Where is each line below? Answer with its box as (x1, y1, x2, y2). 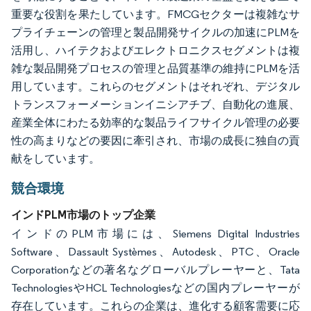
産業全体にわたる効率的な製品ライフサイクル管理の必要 (11, 115, 300, 129)
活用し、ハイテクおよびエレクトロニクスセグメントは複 (11, 43, 300, 57)
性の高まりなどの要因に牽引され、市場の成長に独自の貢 (11, 133, 300, 147)
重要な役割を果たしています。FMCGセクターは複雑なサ (11, 7, 300, 21)
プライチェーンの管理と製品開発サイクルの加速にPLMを (11, 25, 300, 39)
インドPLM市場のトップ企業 (11, 207, 155, 221)
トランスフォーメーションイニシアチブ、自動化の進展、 (11, 97, 300, 111)
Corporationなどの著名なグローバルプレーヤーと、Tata (11, 262, 300, 276)
